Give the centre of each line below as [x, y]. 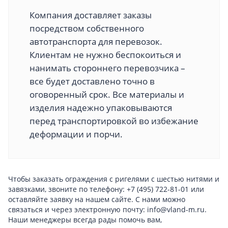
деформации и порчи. [76, 134]
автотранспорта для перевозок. [96, 41]
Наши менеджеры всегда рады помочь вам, [85, 219]
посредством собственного [87, 28]
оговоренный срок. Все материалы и [107, 94]
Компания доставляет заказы [91, 15]
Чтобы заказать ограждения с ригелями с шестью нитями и [114, 179]
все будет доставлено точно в [92, 81]
